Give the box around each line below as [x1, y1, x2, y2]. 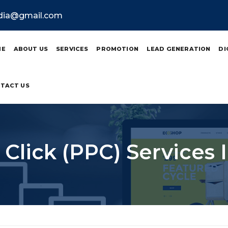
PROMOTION [96, 45, 138, 52]
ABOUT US [13, 45, 48, 52]
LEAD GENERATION [146, 45, 211, 52]
